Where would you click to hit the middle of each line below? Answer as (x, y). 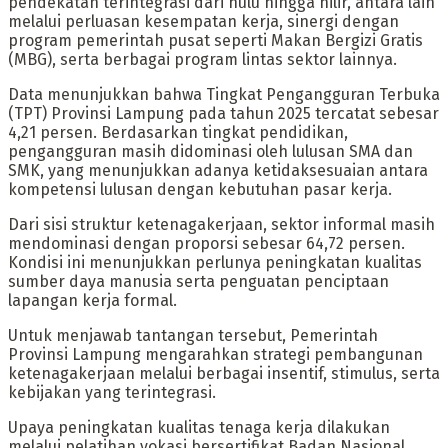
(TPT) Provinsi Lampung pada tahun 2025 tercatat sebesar (223, 113)
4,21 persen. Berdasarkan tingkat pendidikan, (178, 132)
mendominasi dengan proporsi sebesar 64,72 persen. (206, 243)
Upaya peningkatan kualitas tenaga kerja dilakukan (199, 427)
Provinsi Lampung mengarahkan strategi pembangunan (215, 354)
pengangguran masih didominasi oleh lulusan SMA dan (210, 151)
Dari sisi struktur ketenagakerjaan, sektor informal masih (221, 224)
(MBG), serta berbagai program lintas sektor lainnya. (202, 59)
